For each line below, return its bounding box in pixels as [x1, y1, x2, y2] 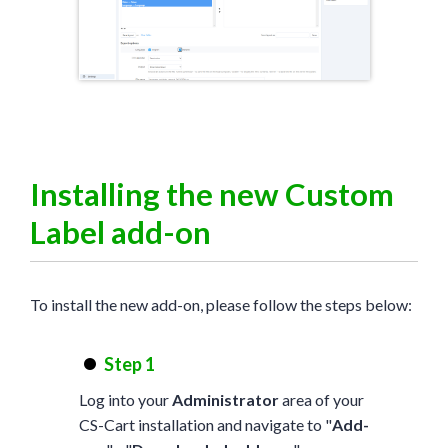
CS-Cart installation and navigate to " [78, 415, 332, 435]
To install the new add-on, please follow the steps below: [30, 295, 412, 315]
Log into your [78, 390, 172, 410]
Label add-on [30, 213, 211, 252]
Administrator [171, 390, 279, 410]
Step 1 [103, 353, 155, 376]
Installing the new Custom [30, 175, 394, 214]
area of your [278, 390, 364, 410]
